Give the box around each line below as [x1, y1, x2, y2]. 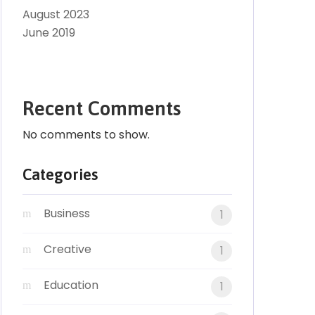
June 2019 [22, 25, 75, 41]
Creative [44, 241, 91, 257]
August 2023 [22, 6, 89, 22]
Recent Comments [22, 97, 181, 120]
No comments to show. [22, 127, 150, 143]
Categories [22, 165, 98, 184]
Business [44, 205, 90, 221]
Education [44, 277, 98, 293]
